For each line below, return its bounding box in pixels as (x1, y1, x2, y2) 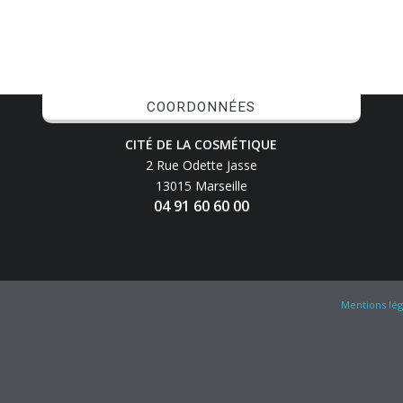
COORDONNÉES (147, 98, 256, 115)
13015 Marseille (155, 176, 247, 194)
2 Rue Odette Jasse (145, 156, 257, 174)
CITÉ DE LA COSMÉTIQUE (125, 135, 278, 153)
